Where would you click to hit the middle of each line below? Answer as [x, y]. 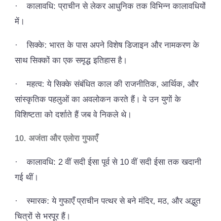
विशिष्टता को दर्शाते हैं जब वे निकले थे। [73, 114]
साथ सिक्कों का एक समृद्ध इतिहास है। [71, 60]
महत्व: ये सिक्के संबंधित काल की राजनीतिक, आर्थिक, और [112, 84]
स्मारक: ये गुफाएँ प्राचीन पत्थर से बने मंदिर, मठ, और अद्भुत [114, 201]
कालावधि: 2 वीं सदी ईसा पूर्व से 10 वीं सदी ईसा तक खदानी [114, 162]
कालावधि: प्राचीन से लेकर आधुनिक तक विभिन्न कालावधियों [116, 6]
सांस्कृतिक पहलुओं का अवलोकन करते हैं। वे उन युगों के [98, 99]
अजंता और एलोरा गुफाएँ [63, 138]
